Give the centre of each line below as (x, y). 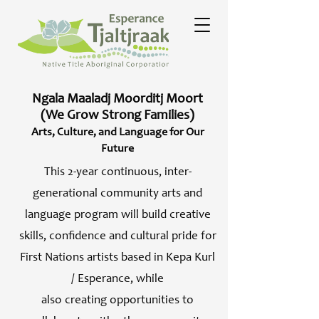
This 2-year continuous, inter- (117, 171)
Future (117, 148)
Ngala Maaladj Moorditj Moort (117, 98)
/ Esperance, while (117, 278)
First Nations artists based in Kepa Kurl (117, 257)
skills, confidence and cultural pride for (117, 235)
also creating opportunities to (117, 299)
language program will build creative (117, 214)
